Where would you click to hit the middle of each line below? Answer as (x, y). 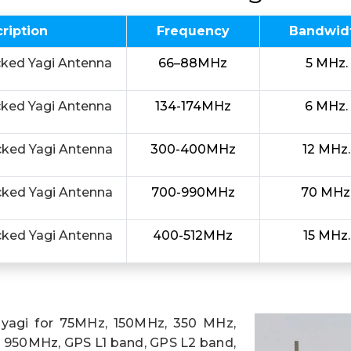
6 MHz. (327, 106)
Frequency (193, 31)
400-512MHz (193, 235)
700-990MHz (193, 192)
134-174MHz (193, 106)
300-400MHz (193, 149)
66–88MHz (193, 63)
